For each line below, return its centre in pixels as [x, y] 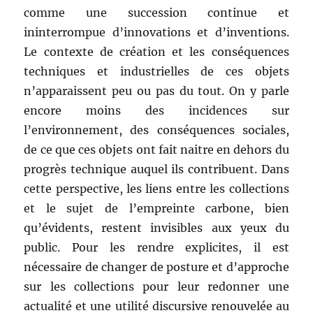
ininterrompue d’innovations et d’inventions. [156, 32]
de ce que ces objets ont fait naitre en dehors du [156, 150]
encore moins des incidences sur [156, 111]
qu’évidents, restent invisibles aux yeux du [156, 228]
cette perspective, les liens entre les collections [156, 189]
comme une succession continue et [156, 13]
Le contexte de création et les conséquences [156, 52]
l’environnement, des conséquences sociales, [156, 130]
